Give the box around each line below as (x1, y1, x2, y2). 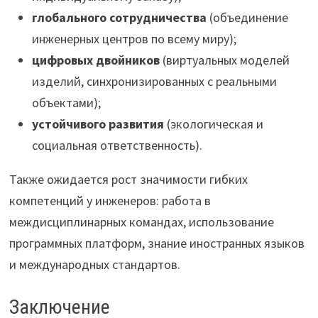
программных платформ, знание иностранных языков (9, 235, 305, 251)
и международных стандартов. (9, 256, 180, 273)
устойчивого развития (31, 116, 164, 132)
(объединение (206, 9, 288, 26)
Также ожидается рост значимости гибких (9, 171, 248, 187)
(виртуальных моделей (159, 52, 290, 68)
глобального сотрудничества (31, 9, 207, 26)
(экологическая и (163, 116, 263, 132)
